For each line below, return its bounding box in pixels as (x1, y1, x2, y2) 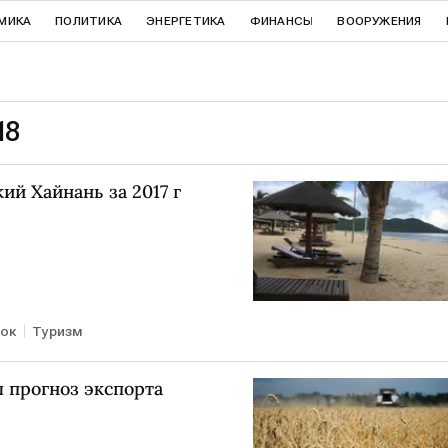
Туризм (32, 322, 83, 339)
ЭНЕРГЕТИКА (146, 14, 226, 28)
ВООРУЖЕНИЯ (337, 14, 422, 28)
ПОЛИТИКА (55, 14, 123, 28)
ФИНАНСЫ (249, 14, 314, 28)
